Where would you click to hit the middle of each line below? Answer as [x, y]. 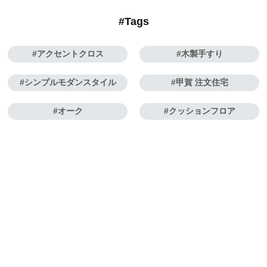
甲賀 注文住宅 [202, 83]
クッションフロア [202, 111]
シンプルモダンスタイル [70, 83]
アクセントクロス [70, 54]
